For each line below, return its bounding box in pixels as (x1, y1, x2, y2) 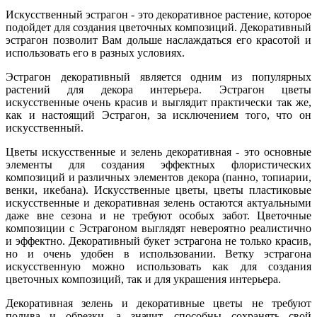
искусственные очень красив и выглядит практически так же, (6, 96, 311, 109)
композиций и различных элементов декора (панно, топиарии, (6, 171, 311, 184)
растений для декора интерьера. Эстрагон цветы (6, 83, 311, 96)
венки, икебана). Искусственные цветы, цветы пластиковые (6, 184, 311, 197)
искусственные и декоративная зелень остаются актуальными (6, 197, 311, 209)
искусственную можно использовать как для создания (6, 260, 311, 273)
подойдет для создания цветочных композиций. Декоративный (6, 21, 311, 34)
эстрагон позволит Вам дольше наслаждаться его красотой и (6, 34, 311, 47)
